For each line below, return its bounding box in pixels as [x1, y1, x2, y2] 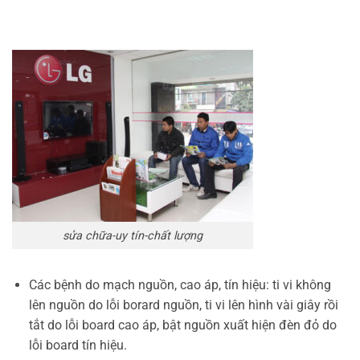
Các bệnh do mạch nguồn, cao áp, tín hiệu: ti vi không [28, 277, 331, 293]
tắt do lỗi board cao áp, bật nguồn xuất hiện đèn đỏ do [28, 317, 337, 333]
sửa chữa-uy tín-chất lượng [63, 228, 202, 243]
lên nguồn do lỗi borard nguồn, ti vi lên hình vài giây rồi [28, 297, 338, 313]
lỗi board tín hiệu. [28, 337, 127, 354]
